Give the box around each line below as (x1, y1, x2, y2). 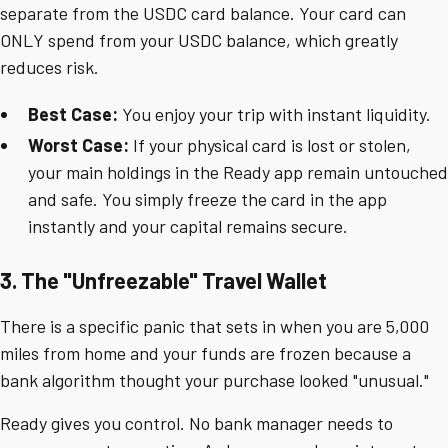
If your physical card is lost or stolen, (129, 134, 411, 157)
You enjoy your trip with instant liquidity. (118, 103, 431, 126)
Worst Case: (28, 134, 129, 157)
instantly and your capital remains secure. (28, 215, 348, 238)
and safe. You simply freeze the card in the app (28, 188, 387, 211)
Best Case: (28, 103, 118, 126)
